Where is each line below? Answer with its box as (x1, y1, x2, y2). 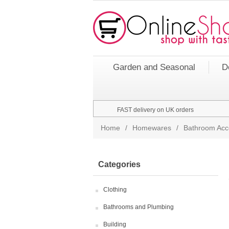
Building (103, 221, 126, 228)
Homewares (132, 124, 171, 132)
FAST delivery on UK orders (117, 106, 194, 113)
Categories (98, 160, 141, 169)
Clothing (103, 186, 127, 193)
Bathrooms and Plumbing (103, 203, 174, 211)
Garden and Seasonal (113, 62, 195, 72)
